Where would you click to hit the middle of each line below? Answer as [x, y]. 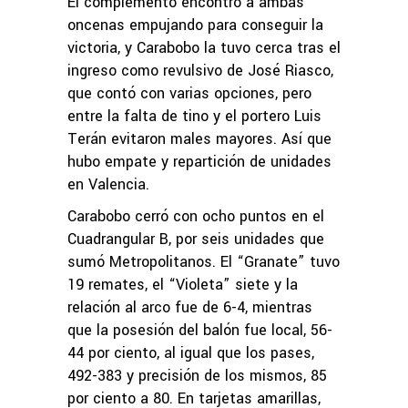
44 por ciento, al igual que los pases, [191, 352]
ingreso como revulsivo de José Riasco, [200, 70]
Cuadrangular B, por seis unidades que [196, 239]
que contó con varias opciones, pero [189, 93]
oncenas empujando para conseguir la [195, 25]
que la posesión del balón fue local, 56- [200, 330]
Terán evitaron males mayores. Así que [199, 138]
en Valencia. [108, 184]
